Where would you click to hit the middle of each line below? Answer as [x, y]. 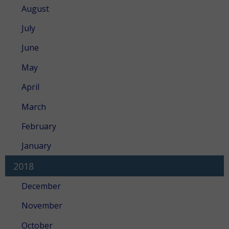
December [41, 186]
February [39, 126]
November [42, 206]
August [35, 8]
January [36, 146]
